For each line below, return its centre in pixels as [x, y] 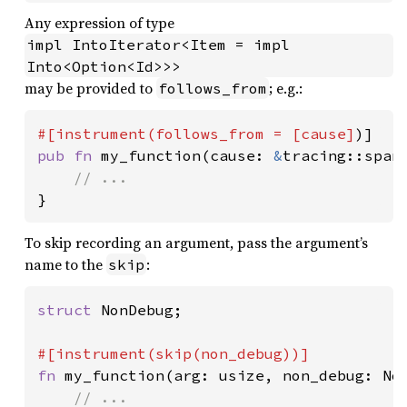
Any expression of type [99, 22]
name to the [65, 264]
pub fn [69, 155]
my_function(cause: [187, 155]
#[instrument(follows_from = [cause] [196, 133]
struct [69, 309]
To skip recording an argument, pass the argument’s [196, 242]
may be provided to [90, 88]
